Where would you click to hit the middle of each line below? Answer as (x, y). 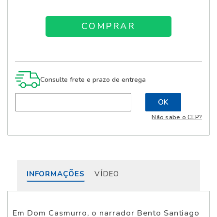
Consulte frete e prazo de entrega (93, 79)
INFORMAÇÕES (56, 174)
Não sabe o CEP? (177, 117)
